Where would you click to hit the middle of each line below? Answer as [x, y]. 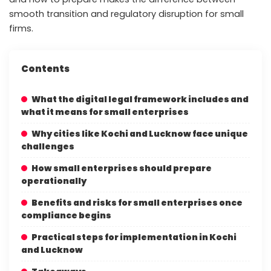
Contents [45, 68]
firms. [21, 28]
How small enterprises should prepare [122, 168]
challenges [48, 146]
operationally [54, 181]
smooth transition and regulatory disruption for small [126, 14]
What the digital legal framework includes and [140, 99]
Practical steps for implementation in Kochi [134, 237]
